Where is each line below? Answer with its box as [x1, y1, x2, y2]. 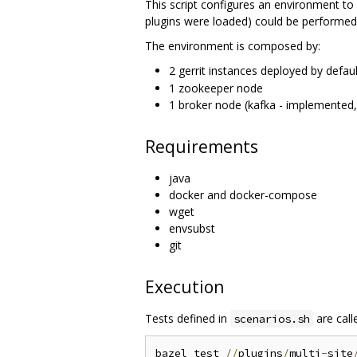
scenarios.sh [233, 311, 310, 326]
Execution [145, 275, 224, 298]
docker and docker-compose [169, 186, 317, 202]
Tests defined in [145, 310, 230, 326]
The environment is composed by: [145, 37, 320, 53]
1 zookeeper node [169, 80, 263, 96]
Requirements [145, 135, 258, 158]
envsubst [169, 220, 215, 236]
